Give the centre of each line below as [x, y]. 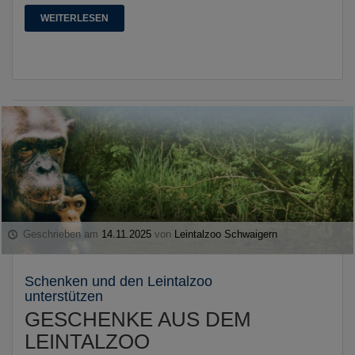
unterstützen [64, 296]
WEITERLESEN [74, 18]
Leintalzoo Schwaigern [226, 234]
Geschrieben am [61, 234]
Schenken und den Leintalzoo [118, 281]
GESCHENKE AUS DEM [138, 319]
